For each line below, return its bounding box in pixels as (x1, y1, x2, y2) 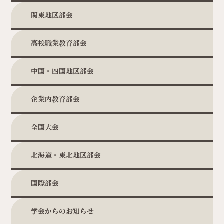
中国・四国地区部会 (31, 65, 94, 76)
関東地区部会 (31, 9, 73, 20)
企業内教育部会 (31, 93, 80, 104)
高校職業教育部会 (31, 37, 87, 48)
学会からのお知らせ (31, 205, 94, 216)
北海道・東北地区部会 (31, 149, 101, 160)
